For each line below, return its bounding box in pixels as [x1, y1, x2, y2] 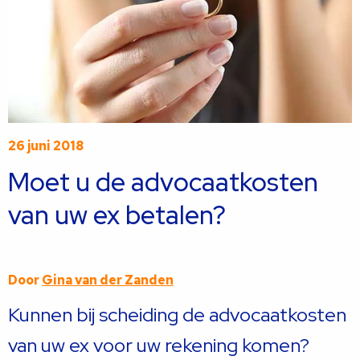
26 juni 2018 [8, 137, 84, 154]
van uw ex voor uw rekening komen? [8, 333, 313, 358]
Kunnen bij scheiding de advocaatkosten [8, 302, 346, 327]
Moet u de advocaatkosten [8, 165, 318, 199]
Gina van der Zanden [42, 272, 174, 288]
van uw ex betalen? [8, 198, 226, 232]
